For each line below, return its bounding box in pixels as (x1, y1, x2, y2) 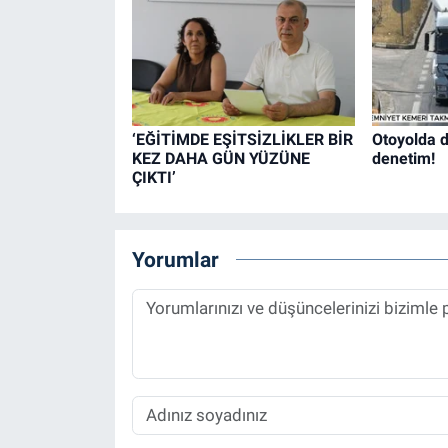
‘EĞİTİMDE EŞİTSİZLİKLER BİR (131, 130, 353, 150)
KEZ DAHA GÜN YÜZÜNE (131, 149, 310, 169)
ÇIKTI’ (131, 168, 176, 188)
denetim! (371, 149, 435, 169)
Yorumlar (131, 246, 219, 272)
